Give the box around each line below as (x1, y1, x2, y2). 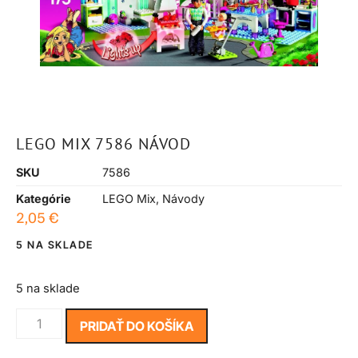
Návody (162, 191, 205, 205)
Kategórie (16, 191, 71, 205)
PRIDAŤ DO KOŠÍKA (80, 317, 194, 334)
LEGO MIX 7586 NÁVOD (16, 133, 191, 154)
